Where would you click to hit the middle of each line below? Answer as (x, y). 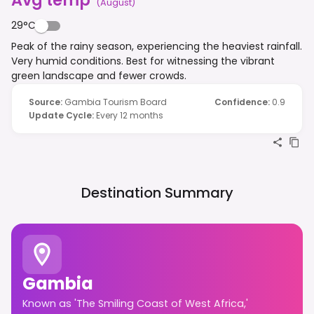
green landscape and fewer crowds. (99, 75)
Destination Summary (157, 192)
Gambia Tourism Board (116, 102)
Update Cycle (60, 115)
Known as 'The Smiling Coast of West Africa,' (135, 303)
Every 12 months (130, 115)
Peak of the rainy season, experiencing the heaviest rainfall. (157, 46)
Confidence (241, 102)
